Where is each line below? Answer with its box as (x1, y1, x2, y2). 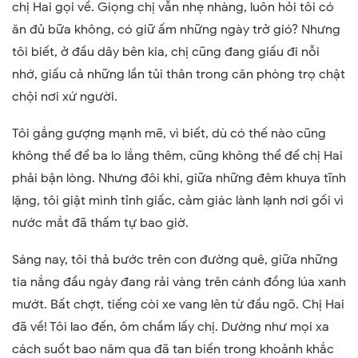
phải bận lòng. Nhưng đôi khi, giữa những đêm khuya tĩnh (12, 169, 346, 186)
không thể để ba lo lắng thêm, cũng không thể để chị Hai (12, 147, 343, 164)
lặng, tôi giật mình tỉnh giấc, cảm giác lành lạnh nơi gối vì (12, 192, 344, 209)
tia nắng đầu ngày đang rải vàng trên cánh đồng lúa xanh (12, 273, 346, 290)
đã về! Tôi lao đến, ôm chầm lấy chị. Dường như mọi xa (12, 318, 329, 335)
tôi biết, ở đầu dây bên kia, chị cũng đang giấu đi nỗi (12, 43, 320, 60)
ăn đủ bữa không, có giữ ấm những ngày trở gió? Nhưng (12, 21, 340, 38)
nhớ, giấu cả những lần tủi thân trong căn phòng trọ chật (12, 66, 345, 82)
